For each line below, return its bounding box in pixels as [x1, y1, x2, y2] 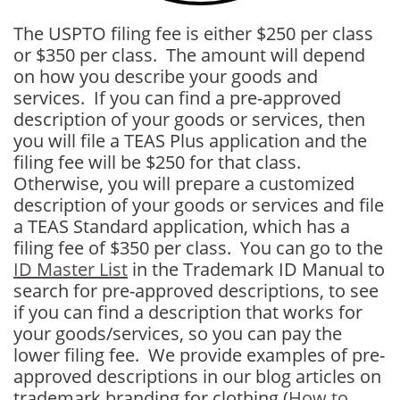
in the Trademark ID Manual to [128, 257, 385, 281]
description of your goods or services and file [13, 193, 384, 217]
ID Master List [13, 257, 128, 281]
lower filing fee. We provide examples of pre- [13, 343, 385, 367]
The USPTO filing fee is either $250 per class [13, 21, 373, 46]
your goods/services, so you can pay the [13, 321, 342, 346]
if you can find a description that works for [13, 300, 362, 324]
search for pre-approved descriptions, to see [13, 279, 379, 303]
